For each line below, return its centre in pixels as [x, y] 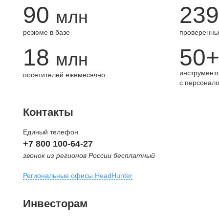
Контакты [48, 112]
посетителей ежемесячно [64, 75]
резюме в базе [46, 32]
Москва [36, 197]
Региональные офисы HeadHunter [78, 175]
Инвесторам [55, 204]
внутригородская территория [69, 211]
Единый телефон [51, 132]
